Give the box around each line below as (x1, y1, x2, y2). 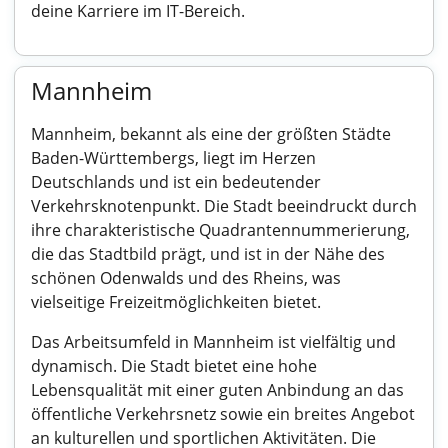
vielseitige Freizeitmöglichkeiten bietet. (31, 291, 321, 313)
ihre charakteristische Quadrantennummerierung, (31, 219, 410, 241)
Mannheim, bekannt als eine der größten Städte (31, 123, 391, 145)
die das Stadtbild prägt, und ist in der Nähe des (31, 243, 385, 265)
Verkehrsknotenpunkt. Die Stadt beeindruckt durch (31, 195, 417, 217)
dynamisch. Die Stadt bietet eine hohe (31, 355, 317, 377)
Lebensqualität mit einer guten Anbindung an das (31, 379, 404, 401)
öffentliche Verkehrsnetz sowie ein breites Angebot (31, 403, 415, 425)
